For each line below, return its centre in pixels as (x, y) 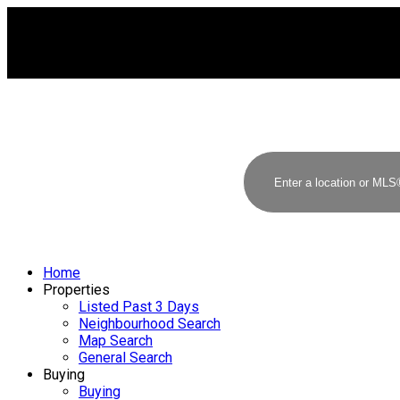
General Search (125, 358)
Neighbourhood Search (150, 324)
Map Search (116, 341)
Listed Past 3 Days (139, 307)
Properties (76, 290)
